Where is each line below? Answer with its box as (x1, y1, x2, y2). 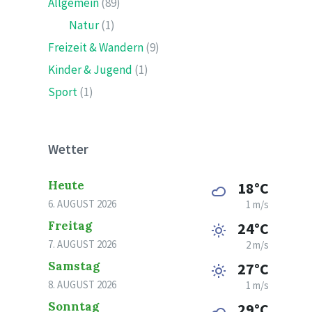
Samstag (48, 258, 100, 274)
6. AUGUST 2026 (48, 197, 117, 210)
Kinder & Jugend (48, 62, 133, 77)
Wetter (48, 141, 89, 157)
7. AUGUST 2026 (48, 237, 117, 251)
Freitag (48, 218, 93, 233)
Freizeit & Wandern (48, 40, 144, 55)
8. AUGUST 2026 (48, 278, 117, 291)
